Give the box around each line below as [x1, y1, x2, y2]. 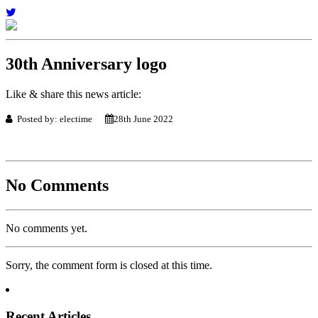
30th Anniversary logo [6, 54, 167, 73]
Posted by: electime [13, 113, 105, 124]
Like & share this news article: [6, 87, 141, 100]
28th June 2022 [114, 113, 173, 124]
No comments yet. [6, 221, 87, 234]
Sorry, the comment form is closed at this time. [6, 258, 212, 271]
